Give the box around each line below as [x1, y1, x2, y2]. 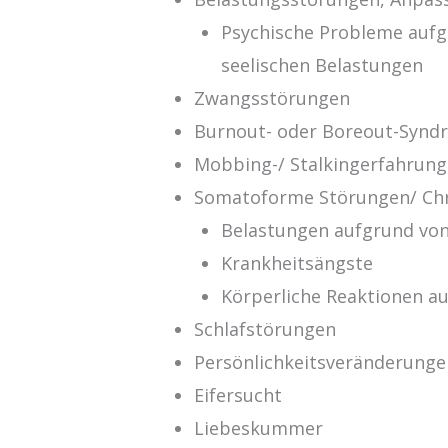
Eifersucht [194, 382, 283, 407]
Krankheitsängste [221, 250, 374, 275]
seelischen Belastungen [221, 52, 424, 77]
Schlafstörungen [194, 316, 337, 341]
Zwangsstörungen [194, 85, 351, 110]
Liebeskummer [194, 415, 324, 440]
